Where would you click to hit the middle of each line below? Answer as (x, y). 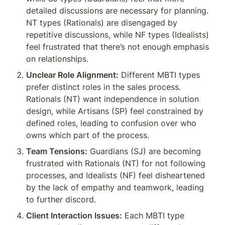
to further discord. (61, 199)
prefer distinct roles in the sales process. (103, 87)
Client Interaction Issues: (74, 215)
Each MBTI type (153, 215)
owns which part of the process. (88, 135)
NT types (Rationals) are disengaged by (102, 23)
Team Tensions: (57, 151)
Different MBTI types (159, 75)
